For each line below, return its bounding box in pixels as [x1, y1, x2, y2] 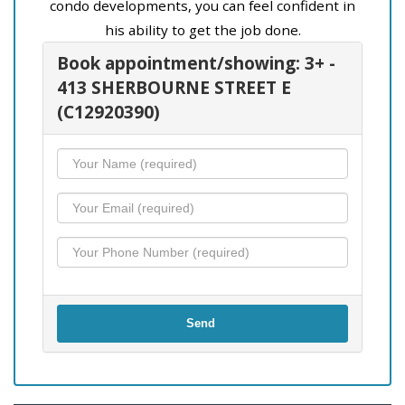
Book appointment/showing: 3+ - [57, 52, 335, 76]
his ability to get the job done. [104, 21, 301, 40]
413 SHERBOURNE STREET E [57, 76, 291, 100]
